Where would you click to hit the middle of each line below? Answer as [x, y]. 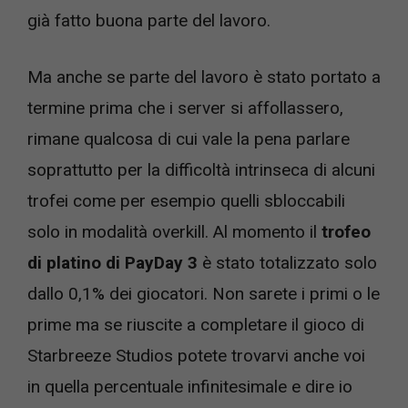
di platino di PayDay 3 [112, 263]
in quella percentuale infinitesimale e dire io [190, 387]
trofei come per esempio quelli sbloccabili [186, 201]
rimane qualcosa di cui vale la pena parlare [189, 139]
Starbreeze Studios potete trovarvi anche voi [196, 356]
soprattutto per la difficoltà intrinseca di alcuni [201, 170]
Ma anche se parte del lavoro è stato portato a [204, 77]
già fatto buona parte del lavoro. [149, 20]
